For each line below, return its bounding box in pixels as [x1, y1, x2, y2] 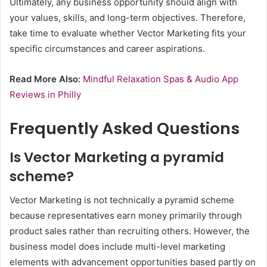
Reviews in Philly [10, 89, 81, 101]
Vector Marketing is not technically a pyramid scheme [10, 194, 234, 206]
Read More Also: [10, 73, 83, 85]
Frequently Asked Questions [10, 117, 240, 140]
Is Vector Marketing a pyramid [10, 147, 224, 167]
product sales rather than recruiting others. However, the [10, 225, 250, 237]
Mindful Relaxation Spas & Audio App [83, 73, 238, 85]
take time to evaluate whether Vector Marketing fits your [10, 27, 246, 39]
